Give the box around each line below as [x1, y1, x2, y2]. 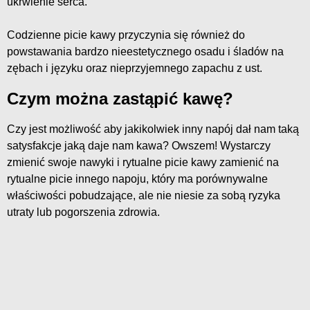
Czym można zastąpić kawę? [7, 89, 233, 108]
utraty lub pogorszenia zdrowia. [7, 206, 160, 218]
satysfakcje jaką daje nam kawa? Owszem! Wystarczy [7, 139, 271, 152]
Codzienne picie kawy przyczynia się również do [7, 29, 245, 42]
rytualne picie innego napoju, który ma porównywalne [7, 172, 268, 185]
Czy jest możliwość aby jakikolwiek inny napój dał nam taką [7, 122, 299, 135]
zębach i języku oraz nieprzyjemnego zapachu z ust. [7, 62, 262, 75]
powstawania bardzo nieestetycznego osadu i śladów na [7, 46, 284, 58]
